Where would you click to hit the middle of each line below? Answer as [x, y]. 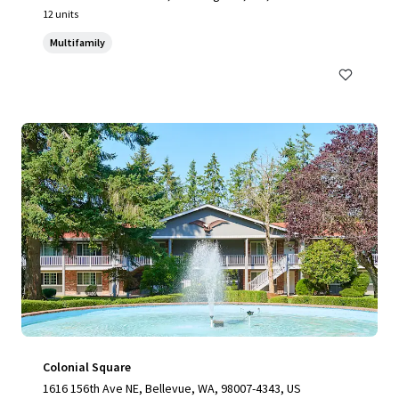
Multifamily [77, 42]
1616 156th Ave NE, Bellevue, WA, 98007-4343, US [172, 388]
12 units [61, 14]
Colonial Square [87, 367]
